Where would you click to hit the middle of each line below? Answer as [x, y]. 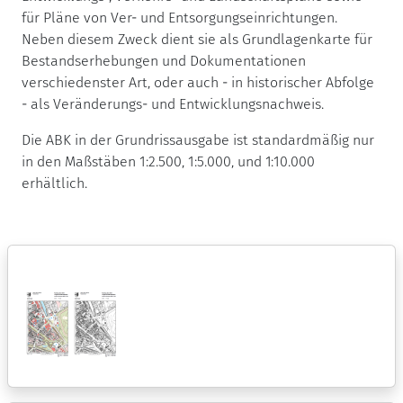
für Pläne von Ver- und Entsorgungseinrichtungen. [179, 17]
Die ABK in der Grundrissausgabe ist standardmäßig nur [198, 139]
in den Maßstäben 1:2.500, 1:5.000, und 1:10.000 [168, 161]
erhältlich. [54, 183]
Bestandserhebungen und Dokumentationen [164, 60]
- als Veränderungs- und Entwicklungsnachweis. [173, 103]
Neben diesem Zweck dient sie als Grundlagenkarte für [197, 39]
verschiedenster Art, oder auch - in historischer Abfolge [198, 82]
